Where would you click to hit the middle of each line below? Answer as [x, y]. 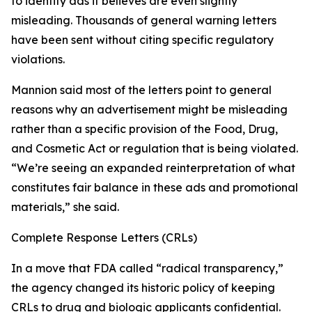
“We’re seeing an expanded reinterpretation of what [153, 168]
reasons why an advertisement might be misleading [149, 110]
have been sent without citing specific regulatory [142, 40]
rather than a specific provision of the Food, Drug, [145, 129]
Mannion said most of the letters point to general [141, 90]
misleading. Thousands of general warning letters [144, 21]
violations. [38, 60]
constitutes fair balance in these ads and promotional [155, 188]
